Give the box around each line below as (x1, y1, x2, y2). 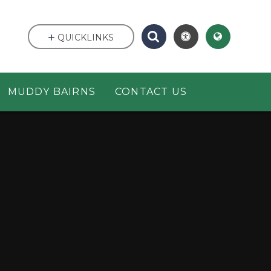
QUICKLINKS (57, 31, 114, 43)
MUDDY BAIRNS (7, 86, 96, 98)
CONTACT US (115, 86, 188, 98)
